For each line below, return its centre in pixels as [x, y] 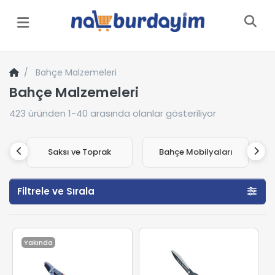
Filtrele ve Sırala [56, 191]
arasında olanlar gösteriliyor [152, 113]
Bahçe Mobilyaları [196, 152]
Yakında [38, 242]
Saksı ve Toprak [79, 152]
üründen [47, 113]
